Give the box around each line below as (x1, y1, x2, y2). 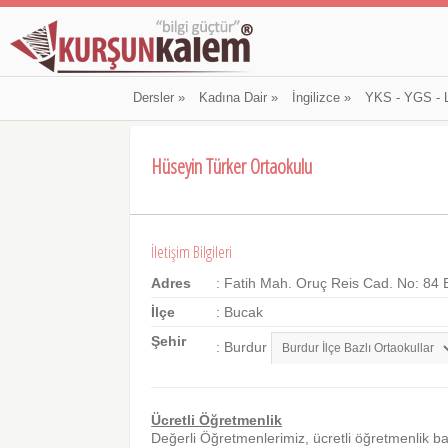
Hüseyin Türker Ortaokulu (151, 152, 313, 180)
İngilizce (291, 91, 340, 105)
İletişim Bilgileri (151, 241, 233, 264)
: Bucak (216, 304, 264, 321)
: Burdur (216, 339, 272, 356)
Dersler (132, 91, 174, 105)
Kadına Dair (198, 91, 267, 105)
